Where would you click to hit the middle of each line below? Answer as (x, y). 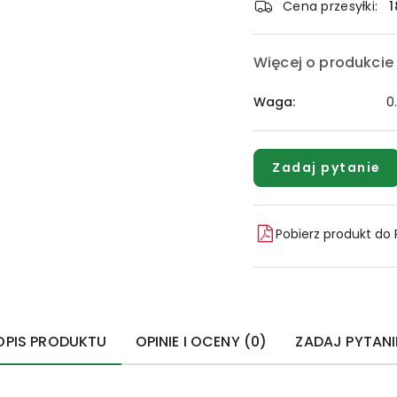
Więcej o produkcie (323, 62)
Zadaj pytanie (327, 167)
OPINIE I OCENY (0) (201, 342)
